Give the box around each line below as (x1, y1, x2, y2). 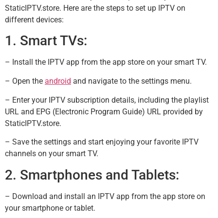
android (45, 76, 71, 86)
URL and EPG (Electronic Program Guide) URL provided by (5, 107, 203, 116)
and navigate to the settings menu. (71, 76, 192, 86)
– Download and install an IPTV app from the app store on (5, 191, 205, 201)
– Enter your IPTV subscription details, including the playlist (5, 95, 209, 105)
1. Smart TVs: (5, 32, 87, 49)
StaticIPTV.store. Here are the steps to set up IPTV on (5, 3, 185, 13)
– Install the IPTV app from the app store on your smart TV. (5, 57, 207, 67)
